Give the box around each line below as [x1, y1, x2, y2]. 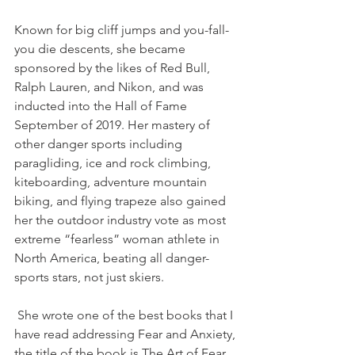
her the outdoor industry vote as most [14, 212, 229, 228]
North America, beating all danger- [14, 250, 209, 266]
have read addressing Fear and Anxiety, [14, 326, 239, 342]
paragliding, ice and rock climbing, [14, 155, 214, 171]
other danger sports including [14, 136, 185, 152]
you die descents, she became [14, 41, 189, 57]
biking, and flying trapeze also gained [14, 193, 229, 209]
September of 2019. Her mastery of [14, 117, 213, 133]
